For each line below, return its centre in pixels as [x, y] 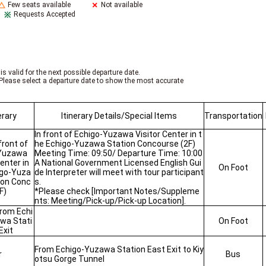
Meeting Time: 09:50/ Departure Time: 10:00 [118, 153]
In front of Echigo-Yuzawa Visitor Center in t [118, 134]
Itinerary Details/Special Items [119, 116]
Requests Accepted [45, 14]
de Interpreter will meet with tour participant [119, 172]
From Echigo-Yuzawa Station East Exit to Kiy [119, 249]
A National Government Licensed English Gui [118, 163]
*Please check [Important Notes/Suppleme [117, 191]
